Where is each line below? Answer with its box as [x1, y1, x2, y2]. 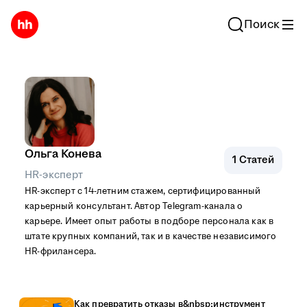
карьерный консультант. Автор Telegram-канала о [25, 200, 243, 212]
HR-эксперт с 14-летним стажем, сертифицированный [25, 185, 261, 197]
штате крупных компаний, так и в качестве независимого [25, 230, 277, 243]
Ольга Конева [25, 146, 101, 162]
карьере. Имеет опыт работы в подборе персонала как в [25, 215, 274, 228]
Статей [236, 153, 274, 167]
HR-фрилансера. [25, 245, 97, 258]
